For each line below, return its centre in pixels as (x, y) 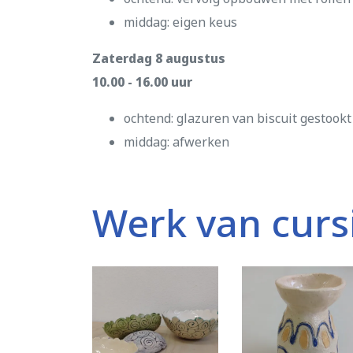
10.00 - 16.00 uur (142, 82)
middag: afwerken (176, 142)
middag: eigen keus (180, 22)
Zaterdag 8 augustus (159, 58)
